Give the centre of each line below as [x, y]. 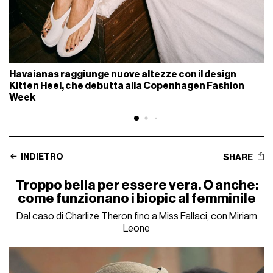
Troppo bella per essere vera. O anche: [136, 185]
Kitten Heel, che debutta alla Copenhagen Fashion [127, 86]
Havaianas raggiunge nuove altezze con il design [123, 74]
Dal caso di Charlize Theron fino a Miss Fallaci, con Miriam [136, 216]
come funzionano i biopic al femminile [136, 198]
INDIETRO [42, 157]
